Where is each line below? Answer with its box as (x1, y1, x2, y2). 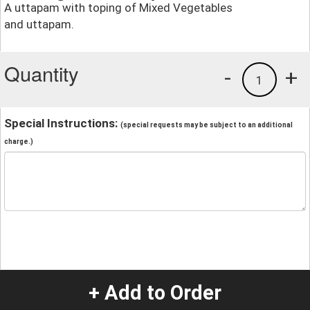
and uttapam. (4, 17, 74, 31)
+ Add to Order (89, 281, 221, 305)
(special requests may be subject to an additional (120, 120, 293, 129)
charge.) (4, 137, 33, 145)
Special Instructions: (4, 116, 120, 130)
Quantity (4, 58, 79, 87)
